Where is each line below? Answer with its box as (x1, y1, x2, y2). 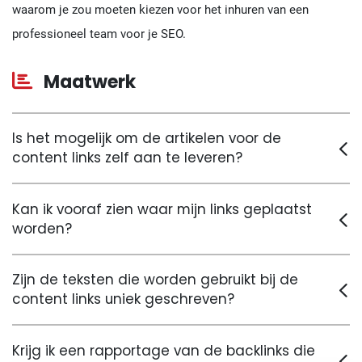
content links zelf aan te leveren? (12, 148, 242, 168)
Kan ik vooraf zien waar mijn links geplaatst (12, 199, 312, 219)
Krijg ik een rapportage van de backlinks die (12, 340, 315, 360)
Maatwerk (40, 69, 137, 95)
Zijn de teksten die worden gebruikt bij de (12, 270, 298, 290)
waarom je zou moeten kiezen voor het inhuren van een (12, 2, 309, 17)
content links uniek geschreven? (12, 289, 234, 309)
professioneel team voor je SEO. (12, 26, 186, 41)
